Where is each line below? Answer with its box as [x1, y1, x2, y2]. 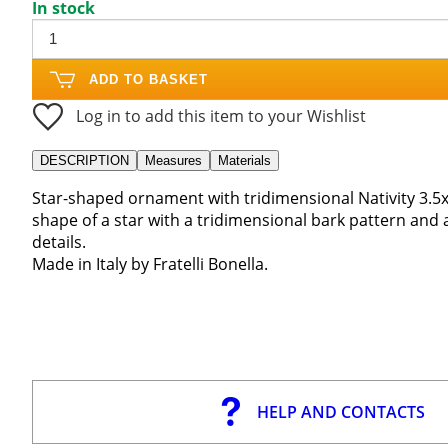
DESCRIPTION [40, 152, 129, 168]
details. [32, 230, 86, 253]
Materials [218, 152, 271, 168]
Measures [145, 152, 202, 168]
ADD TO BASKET [89, 71, 208, 87]
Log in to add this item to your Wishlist [76, 104, 366, 127]
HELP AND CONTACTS [256, 400, 425, 423]
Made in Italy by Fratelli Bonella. [32, 252, 268, 275]
